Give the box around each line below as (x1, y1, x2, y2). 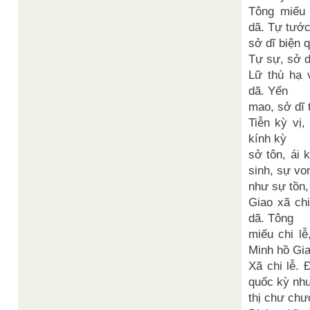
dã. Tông (248, 211, 293, 226)
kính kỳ (248, 131, 286, 146)
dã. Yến (248, 84, 288, 98)
